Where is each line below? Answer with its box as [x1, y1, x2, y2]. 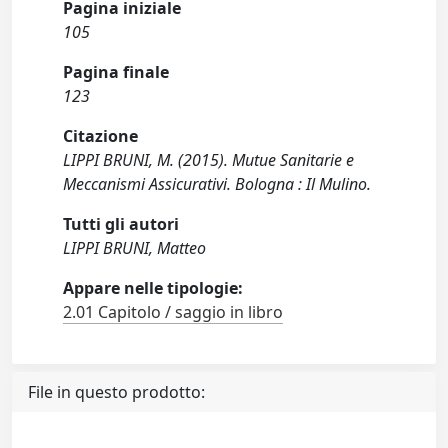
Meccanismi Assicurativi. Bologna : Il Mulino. [63, 173, 372, 195]
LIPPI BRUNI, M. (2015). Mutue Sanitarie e [63, 149, 355, 171]
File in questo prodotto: [28, 381, 205, 403]
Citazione [63, 125, 139, 147]
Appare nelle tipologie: [63, 277, 244, 299]
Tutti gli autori [63, 213, 180, 235]
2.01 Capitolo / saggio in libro [63, 301, 284, 323]
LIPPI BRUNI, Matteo [63, 237, 207, 259]
